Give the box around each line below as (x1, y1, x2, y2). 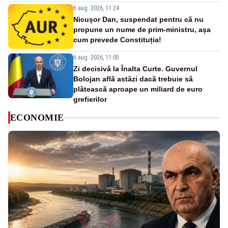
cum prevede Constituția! (73, 36, 161, 44)
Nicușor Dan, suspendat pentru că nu (73, 15, 204, 24)
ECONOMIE (10, 112, 64, 123)
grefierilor (73, 95, 107, 104)
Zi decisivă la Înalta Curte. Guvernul (73, 65, 197, 73)
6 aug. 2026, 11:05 (73, 54, 119, 62)
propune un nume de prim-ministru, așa (73, 25, 211, 34)
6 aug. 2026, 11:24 (73, 5, 119, 12)
